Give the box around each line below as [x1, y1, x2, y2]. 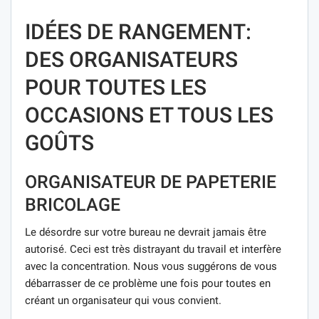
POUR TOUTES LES [25, 74, 206, 100]
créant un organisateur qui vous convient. [25, 293, 221, 307]
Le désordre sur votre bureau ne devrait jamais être [25, 225, 266, 239]
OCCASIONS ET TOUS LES [25, 102, 273, 127]
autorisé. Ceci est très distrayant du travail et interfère [25, 242, 281, 256]
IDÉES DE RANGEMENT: [25, 19, 251, 44]
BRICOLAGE [25, 194, 120, 215]
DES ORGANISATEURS [25, 46, 238, 72]
